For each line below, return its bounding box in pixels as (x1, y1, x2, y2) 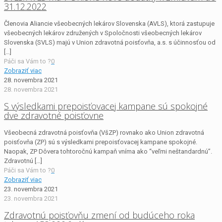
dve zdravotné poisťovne (4, 109, 104, 121)
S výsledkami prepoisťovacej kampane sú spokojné (4, 100, 208, 112)
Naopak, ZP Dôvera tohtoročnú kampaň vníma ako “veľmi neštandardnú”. (4, 147, 212, 155)
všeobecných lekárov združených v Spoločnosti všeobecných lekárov (4, 29, 202, 37)
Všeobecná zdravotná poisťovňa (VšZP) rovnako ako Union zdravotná (4, 128, 204, 136)
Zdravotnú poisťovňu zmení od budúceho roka (4, 209, 195, 221)
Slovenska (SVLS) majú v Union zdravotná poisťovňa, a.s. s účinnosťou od (4, 38, 216, 46)
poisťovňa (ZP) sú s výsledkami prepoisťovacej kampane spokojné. (4, 138, 197, 146)
